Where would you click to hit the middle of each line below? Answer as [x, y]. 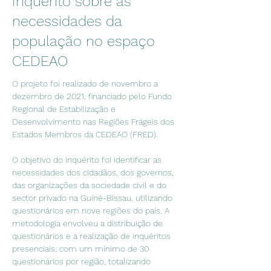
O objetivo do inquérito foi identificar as [88, 160]
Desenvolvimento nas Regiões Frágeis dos [94, 122]
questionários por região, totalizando [83, 261]
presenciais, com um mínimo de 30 [82, 249]
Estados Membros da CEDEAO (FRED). [85, 134]
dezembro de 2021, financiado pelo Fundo [93, 96]
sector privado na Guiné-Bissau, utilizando [93, 198]
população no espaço [83, 41]
